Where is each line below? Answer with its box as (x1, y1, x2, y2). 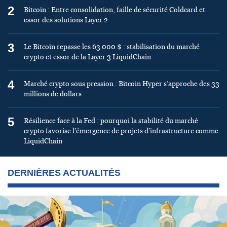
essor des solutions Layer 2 (24, 15, 108, 25)
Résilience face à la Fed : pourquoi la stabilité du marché (24, 116, 198, 126)
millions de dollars (24, 89, 82, 99)
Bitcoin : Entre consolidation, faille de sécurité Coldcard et (24, 5, 205, 15)
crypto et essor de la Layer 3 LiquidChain (24, 52, 151, 62)
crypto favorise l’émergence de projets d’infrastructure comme (24, 126, 218, 136)
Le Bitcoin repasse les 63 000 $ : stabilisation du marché (24, 42, 200, 52)
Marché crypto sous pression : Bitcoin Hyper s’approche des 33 (24, 79, 219, 89)
